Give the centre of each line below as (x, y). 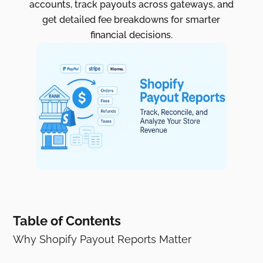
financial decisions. (131, 35)
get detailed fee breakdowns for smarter (131, 20)
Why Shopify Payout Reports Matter (102, 239)
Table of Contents (67, 220)
